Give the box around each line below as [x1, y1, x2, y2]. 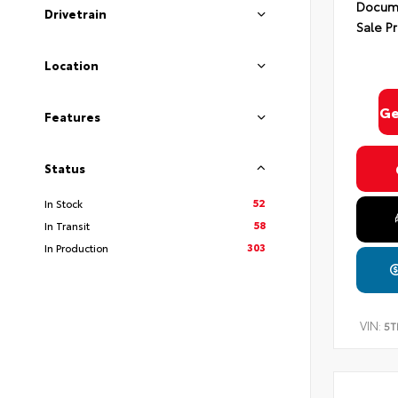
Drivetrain [44, 5, 107, 22]
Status [44, 159, 85, 176]
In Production [44, 239, 108, 255]
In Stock [44, 195, 83, 211]
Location [44, 57, 99, 74]
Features [44, 107, 100, 124]
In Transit [44, 217, 90, 233]
